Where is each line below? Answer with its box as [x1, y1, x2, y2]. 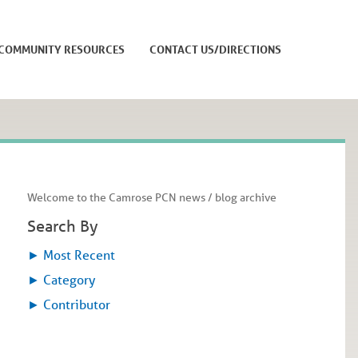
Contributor [40, 296, 111, 313]
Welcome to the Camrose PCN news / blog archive [27, 190, 277, 205]
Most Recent [40, 246, 116, 264]
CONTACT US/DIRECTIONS [149, 42, 281, 57]
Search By [27, 215, 99, 236]
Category [40, 271, 96, 288]
